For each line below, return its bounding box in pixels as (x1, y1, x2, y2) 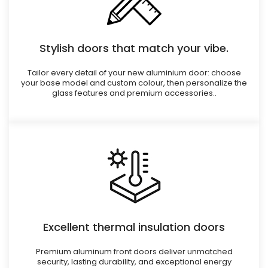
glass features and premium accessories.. (51, 87, 217, 99)
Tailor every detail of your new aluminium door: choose (27, 67, 241, 79)
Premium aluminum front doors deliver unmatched (35, 246, 233, 258)
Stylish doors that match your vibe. (39, 41, 229, 56)
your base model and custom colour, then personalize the (21, 77, 247, 89)
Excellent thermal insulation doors (43, 220, 225, 235)
